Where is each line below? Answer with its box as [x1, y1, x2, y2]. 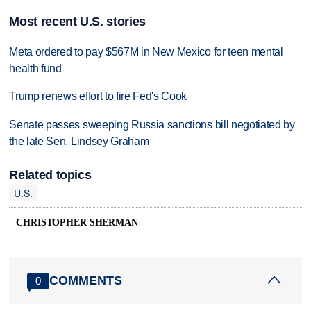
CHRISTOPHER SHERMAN [16, 217, 138, 228]
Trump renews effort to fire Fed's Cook [9, 90, 187, 103]
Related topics [9, 167, 92, 182]
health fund [9, 62, 62, 74]
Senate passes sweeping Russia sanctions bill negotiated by [9, 119, 295, 131]
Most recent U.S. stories [9, 14, 146, 28]
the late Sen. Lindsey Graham [9, 135, 149, 148]
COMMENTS [49, 273, 123, 287]
